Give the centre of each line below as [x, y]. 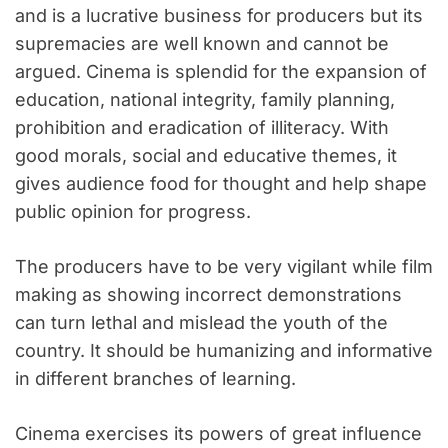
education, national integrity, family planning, [205, 100]
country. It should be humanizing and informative [224, 351]
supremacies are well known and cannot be [202, 44]
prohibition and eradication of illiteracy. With [202, 128]
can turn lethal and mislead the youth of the [201, 323]
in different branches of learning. [155, 379]
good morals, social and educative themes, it [206, 156]
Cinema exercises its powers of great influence [218, 434]
